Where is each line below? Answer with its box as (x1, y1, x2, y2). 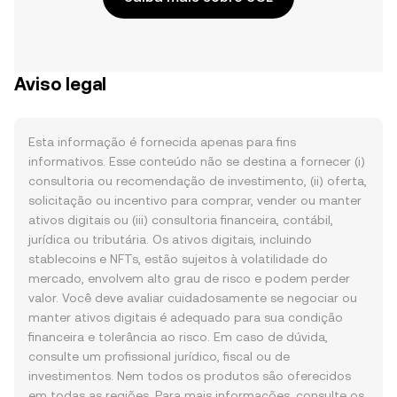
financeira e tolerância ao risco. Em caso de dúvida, (28, 330, 328, 344)
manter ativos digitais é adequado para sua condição (28, 310, 343, 324)
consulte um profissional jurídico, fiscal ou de (28, 349, 290, 363)
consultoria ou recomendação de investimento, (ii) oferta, (28, 174, 367, 188)
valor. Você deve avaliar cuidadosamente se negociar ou (28, 291, 357, 305)
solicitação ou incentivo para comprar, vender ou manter (28, 193, 362, 207)
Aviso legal (14, 74, 106, 95)
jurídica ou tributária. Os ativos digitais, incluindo (28, 232, 312, 246)
